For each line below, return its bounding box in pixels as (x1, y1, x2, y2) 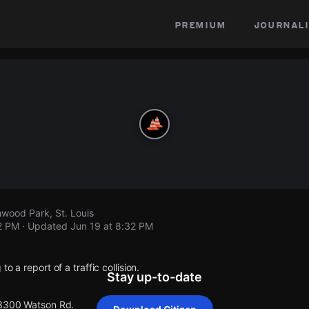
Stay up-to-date (107, 270, 202, 284)
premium (174, 17, 226, 31)
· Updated (22, 220, 68, 232)
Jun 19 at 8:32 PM (70, 220, 153, 232)
